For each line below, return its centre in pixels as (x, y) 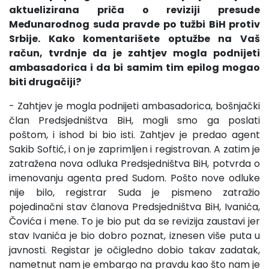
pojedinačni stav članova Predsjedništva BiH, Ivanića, (134, 207)
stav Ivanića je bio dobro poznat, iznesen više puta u (134, 235)
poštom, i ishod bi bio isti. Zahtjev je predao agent (134, 134)
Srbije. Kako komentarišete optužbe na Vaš (134, 38)
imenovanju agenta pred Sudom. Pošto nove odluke (134, 178)
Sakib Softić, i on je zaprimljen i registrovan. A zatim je (134, 149)
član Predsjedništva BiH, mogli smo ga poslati (134, 120)
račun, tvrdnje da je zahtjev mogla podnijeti (134, 53)
